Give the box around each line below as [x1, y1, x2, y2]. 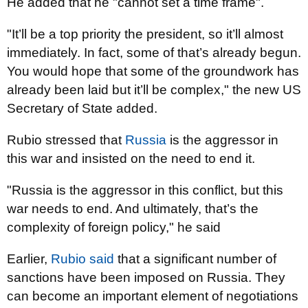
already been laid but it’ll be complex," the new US [7, 82, 301, 97]
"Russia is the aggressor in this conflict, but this [7, 183, 283, 197]
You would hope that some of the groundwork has [7, 64, 299, 78]
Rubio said [51, 252, 114, 266]
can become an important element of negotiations [7, 289, 298, 303]
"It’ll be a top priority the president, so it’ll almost [7, 27, 283, 41]
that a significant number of [114, 252, 276, 266]
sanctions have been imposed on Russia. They [7, 270, 285, 285]
